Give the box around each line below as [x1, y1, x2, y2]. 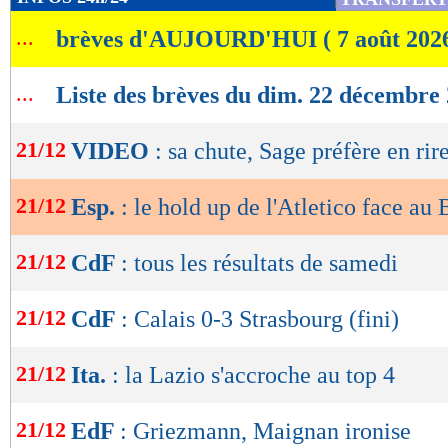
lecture [32, 31, 108, 58]
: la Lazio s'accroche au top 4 [112, 362, 395, 389]
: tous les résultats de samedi [121, 250, 398, 277]
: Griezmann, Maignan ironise [120, 418, 411, 445]
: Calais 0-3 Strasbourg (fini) [121, 306, 399, 333]
